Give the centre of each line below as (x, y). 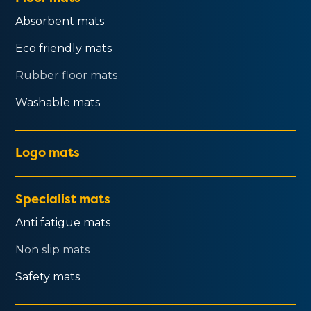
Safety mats (48, 276)
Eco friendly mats (64, 48)
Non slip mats (53, 249)
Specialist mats (63, 199)
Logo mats (48, 152)
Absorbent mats (60, 21)
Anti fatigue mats (63, 222)
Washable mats (58, 102)
